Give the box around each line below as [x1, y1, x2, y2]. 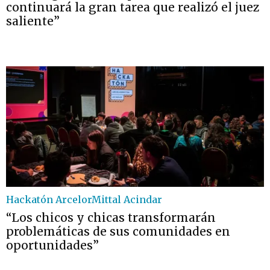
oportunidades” [6, 238, 99, 253]
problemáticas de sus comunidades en [6, 224, 230, 239]
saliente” [6, 14, 60, 28]
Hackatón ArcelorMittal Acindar [6, 193, 162, 206]
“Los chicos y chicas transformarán [6, 210, 216, 225]
